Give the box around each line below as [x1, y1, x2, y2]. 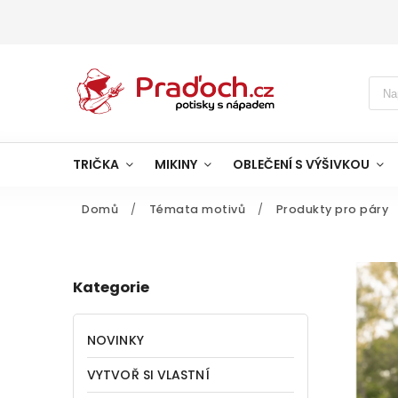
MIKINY [155, 155, 197, 173]
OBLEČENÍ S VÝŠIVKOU [233, 155, 370, 173]
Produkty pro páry [275, 202, 388, 217]
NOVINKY [87, 330, 144, 349]
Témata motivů [148, 202, 245, 217]
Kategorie [73, 277, 149, 298]
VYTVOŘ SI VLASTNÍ [87, 365, 210, 384]
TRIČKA [73, 155, 119, 173]
